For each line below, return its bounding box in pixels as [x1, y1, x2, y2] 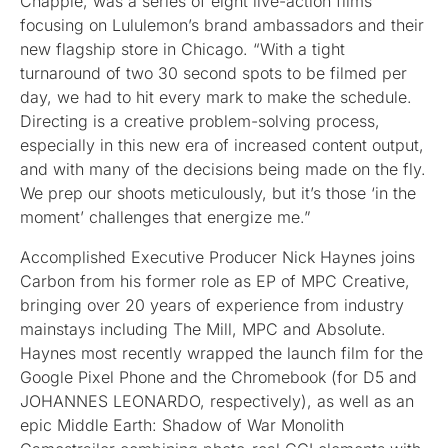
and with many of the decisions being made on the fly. [20, 159, 426, 180]
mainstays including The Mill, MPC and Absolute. [20, 319, 386, 340]
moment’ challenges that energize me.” [20, 207, 311, 228]
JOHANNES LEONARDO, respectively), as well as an [20, 391, 414, 412]
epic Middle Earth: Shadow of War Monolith [20, 415, 344, 436]
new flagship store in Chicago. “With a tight [20, 39, 345, 60]
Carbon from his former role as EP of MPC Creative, [20, 271, 410, 292]
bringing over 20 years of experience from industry [20, 295, 404, 316]
